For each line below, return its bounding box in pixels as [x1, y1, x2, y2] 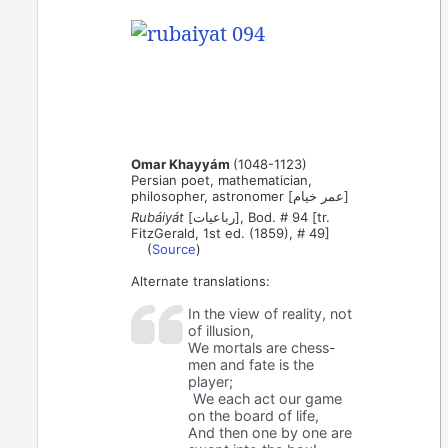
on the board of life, [188, 407, 320, 425]
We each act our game [193, 390, 343, 408]
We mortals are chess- [188, 339, 337, 357]
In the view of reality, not [188, 305, 353, 323]
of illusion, [188, 322, 255, 340]
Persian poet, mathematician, [131, 172, 313, 189]
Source [152, 241, 197, 258]
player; [188, 373, 234, 391]
